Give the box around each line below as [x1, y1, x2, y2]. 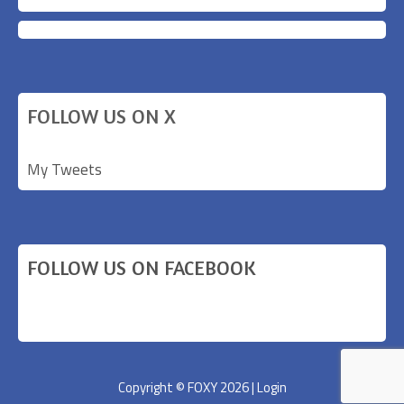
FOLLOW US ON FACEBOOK [27, 256, 256, 280]
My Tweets [27, 158, 102, 181]
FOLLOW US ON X [27, 105, 176, 128]
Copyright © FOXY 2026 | [117, 377, 257, 398]
